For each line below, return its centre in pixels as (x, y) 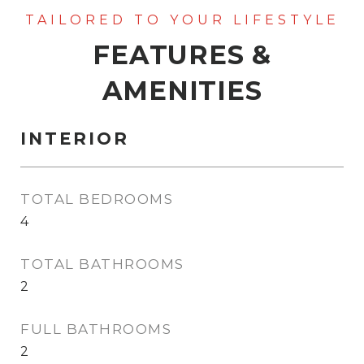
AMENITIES (182, 91)
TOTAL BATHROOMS (102, 264)
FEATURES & (182, 55)
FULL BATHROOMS (96, 329)
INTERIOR (75, 139)
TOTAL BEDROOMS (97, 199)
